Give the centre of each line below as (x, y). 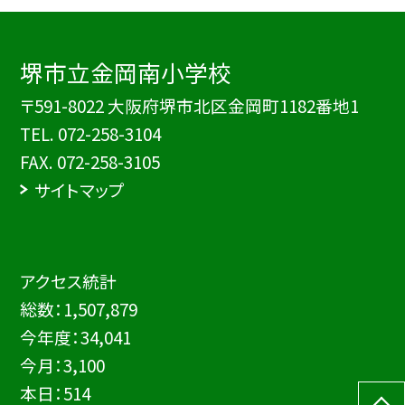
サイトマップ (79, 190)
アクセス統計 (69, 281)
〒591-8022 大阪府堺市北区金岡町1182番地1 (190, 106)
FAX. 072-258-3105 (90, 162)
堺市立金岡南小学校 (126, 72)
